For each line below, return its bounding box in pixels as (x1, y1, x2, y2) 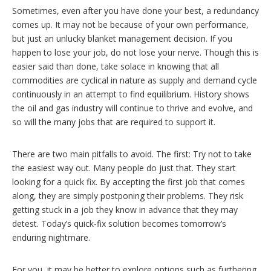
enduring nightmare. (12, 231, 90, 243)
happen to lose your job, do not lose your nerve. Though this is (12, 46, 259, 58)
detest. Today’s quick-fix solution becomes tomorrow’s (12, 217, 226, 229)
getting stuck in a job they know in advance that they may (12, 203, 238, 215)
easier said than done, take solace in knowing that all (12, 60, 219, 72)
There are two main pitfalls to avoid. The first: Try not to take (12, 148, 252, 160)
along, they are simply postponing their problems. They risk (12, 189, 243, 201)
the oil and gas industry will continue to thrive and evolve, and (12, 102, 253, 114)
